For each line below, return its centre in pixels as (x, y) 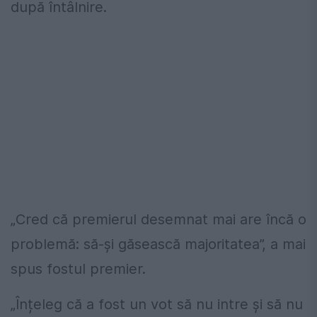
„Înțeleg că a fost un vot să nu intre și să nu (157, 304)
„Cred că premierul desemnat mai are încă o (158, 219)
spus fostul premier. (78, 269)
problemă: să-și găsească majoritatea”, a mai (158, 244)
